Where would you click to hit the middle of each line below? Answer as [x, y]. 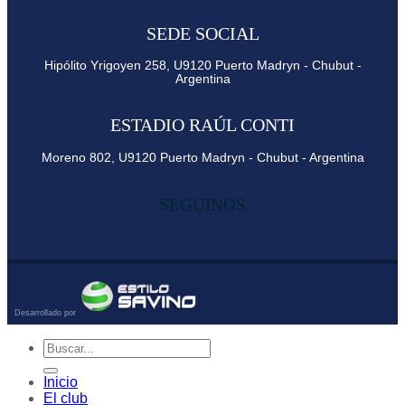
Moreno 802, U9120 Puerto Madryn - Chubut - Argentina [202, 158]
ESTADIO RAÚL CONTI [202, 125]
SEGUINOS [202, 205]
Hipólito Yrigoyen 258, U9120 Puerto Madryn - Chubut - [202, 66]
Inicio [61, 381]
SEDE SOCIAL [202, 33]
